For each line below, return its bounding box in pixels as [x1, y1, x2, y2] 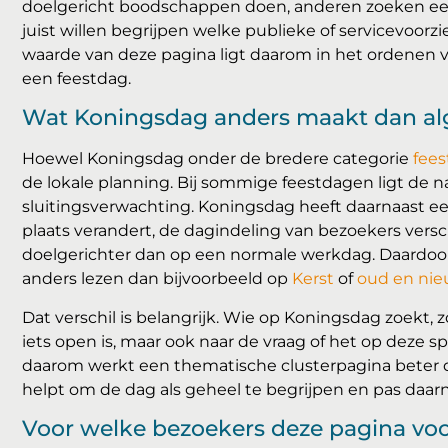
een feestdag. [22, 68, 131, 88]
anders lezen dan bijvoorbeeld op [22, 269, 292, 289]
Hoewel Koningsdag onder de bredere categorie [22, 149, 413, 169]
